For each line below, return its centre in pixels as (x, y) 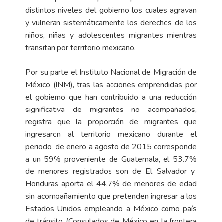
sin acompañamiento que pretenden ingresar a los (111, 196)
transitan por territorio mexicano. (81, 47)
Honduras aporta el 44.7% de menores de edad (111, 184)
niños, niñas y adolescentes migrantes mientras (111, 35)
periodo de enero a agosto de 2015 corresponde (111, 146)
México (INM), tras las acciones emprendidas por (111, 84)
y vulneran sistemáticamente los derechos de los (111, 23)
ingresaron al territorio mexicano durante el (111, 134)
